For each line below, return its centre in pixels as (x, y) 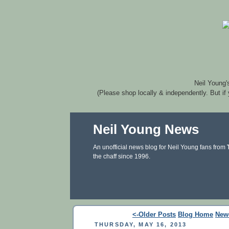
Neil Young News (146, 129)
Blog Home (196, 214)
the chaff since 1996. (122, 156)
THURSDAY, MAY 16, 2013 (141, 224)
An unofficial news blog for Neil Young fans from (160, 147)
